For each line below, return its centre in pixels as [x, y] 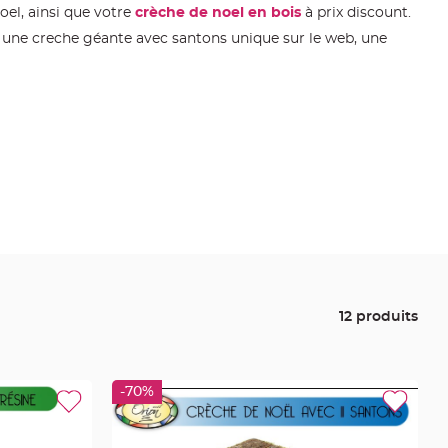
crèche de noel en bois [218, 13]
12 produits [378, 316]
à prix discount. [356, 13]
